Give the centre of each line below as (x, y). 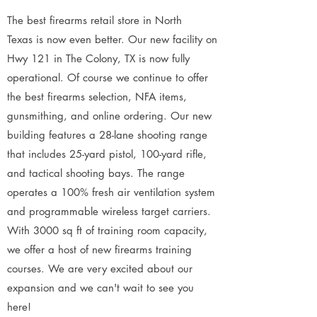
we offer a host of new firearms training (99, 249)
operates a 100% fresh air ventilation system (111, 192)
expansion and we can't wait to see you (100, 288)
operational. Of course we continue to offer (108, 77)
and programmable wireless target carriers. (109, 211)
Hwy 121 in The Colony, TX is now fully (98, 58)
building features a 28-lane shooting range (107, 135)
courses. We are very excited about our (100, 269)
